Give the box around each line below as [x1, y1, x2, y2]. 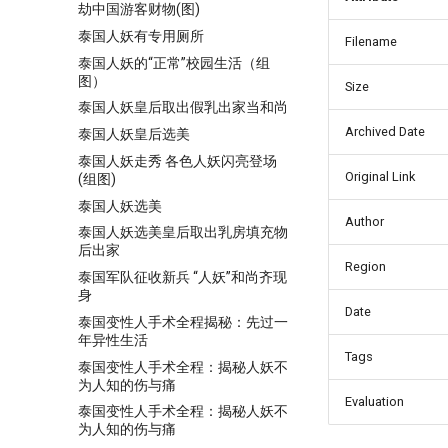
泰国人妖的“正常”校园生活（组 [78, 54, 270, 71]
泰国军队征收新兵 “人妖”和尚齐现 [78, 269, 287, 285]
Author [345, 214, 384, 229]
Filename [345, 34, 397, 49]
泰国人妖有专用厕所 [78, 27, 204, 44]
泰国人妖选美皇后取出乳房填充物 [78, 224, 288, 241]
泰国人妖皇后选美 [78, 126, 190, 142]
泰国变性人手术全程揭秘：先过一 [78, 313, 288, 330]
